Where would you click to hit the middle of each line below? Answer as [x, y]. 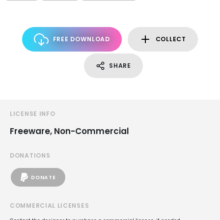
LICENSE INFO [33, 114]
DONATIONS [30, 155]
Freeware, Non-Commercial [69, 131]
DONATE [43, 177]
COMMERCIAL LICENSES [50, 206]
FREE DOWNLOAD [81, 39]
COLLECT [171, 39]
